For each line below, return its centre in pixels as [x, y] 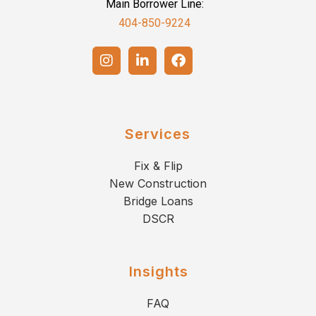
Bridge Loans [158, 201]
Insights [158, 272]
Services [157, 134]
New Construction [158, 184]
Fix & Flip [158, 166]
